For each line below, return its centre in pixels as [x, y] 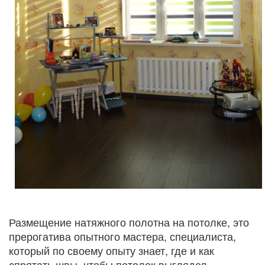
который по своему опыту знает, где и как [112, 250]
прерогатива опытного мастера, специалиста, [122, 236]
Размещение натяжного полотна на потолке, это [129, 222]
